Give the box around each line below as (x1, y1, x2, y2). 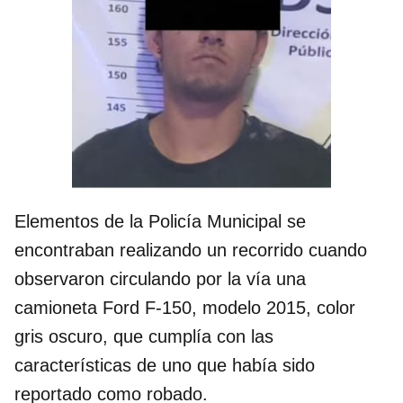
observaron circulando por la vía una (14, 269, 306, 290)
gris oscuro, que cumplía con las (14, 327, 273, 347)
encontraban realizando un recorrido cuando (14, 240, 367, 261)
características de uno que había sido (14, 355, 315, 376)
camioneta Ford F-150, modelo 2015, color (14, 298, 355, 318)
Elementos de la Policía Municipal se (14, 211, 306, 232)
